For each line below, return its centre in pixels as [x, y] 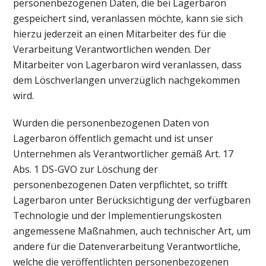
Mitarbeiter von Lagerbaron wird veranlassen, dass [128, 64]
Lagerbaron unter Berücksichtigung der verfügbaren [132, 200]
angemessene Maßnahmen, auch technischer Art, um [132, 231]
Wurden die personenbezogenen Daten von [111, 123]
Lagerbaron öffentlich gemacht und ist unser [113, 139]
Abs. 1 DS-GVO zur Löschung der [86, 170]
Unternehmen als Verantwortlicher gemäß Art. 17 [123, 154]
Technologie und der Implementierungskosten [118, 216]
